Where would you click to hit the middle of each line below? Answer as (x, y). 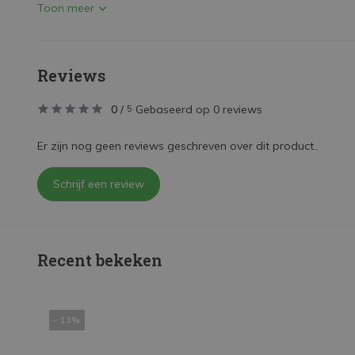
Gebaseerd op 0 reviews (199, 109)
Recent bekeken (100, 260)
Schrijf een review (99, 184)
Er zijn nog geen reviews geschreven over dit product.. (178, 146)
